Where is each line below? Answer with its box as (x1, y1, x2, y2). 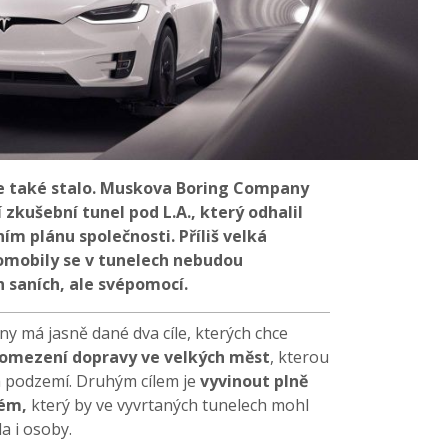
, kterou (270, 345, 329, 368)
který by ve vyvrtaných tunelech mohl (31, 393, 309, 416)
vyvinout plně (200, 369, 308, 392)
